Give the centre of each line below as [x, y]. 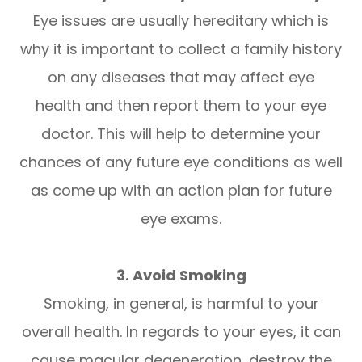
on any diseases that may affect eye [181, 77]
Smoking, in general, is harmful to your [181, 303]
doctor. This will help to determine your [181, 133]
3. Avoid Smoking [181, 275]
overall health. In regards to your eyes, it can [181, 331]
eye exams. [181, 218]
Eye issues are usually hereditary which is [181, 20]
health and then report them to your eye [181, 105]
